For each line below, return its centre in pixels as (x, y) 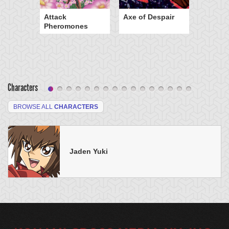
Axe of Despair (149, 17)
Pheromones (66, 26)
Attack (55, 17)
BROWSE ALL (34, 107)
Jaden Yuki (89, 151)
